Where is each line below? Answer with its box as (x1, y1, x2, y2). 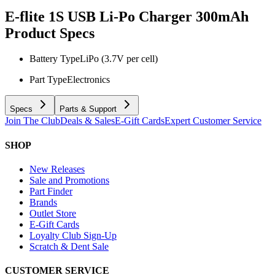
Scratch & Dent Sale (29, 241, 109, 252)
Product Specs (5, 25, 95, 41)
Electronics (67, 74, 110, 85)
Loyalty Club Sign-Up (29, 230, 117, 241)
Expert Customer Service (165, 115, 261, 126)
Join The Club (5, 115, 60, 126)
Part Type (29, 74, 67, 85)
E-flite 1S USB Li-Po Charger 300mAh (5, 8, 249, 25)
